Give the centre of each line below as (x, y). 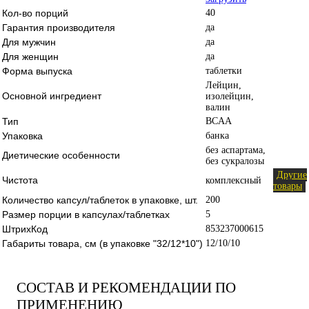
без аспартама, (236, 150)
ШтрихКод (25, 229)
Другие (292, 175)
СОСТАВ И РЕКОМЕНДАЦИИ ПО (126, 287)
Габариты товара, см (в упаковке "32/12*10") (102, 243)
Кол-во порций (35, 13)
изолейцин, (230, 96)
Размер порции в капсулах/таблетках (86, 214)
